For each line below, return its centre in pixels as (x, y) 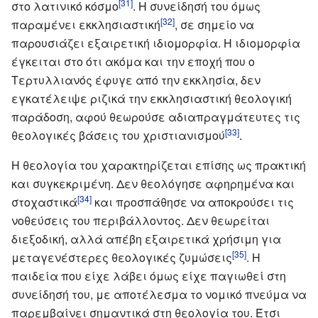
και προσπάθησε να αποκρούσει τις (193, 202)
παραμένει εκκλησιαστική (86, 24)
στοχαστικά (44, 202)
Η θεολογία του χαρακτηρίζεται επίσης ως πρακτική (159, 165)
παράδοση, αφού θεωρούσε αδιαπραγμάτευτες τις (156, 116)
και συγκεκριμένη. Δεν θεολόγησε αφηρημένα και (153, 183)
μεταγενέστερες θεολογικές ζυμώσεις (122, 257)
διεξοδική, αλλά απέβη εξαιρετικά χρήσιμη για (146, 238)
